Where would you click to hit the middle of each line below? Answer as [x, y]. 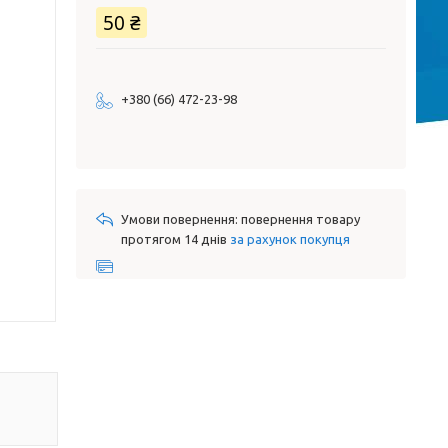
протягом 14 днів [175, 239]
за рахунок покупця [290, 239]
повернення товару [300, 219]
